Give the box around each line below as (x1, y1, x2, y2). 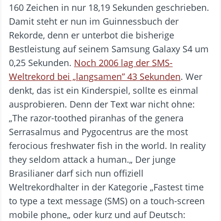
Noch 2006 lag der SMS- (74, 57, 173, 69)
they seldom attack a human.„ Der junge (9, 153, 176, 165)
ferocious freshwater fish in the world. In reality (9, 140, 206, 151)
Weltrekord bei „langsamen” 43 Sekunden (9, 71, 181, 82)
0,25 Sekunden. (9, 57, 74, 69)
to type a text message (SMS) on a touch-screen (9, 195, 205, 207)
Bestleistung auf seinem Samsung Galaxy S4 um (9, 43, 209, 55)
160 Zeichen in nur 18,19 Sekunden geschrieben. (9, 1, 209, 13)
